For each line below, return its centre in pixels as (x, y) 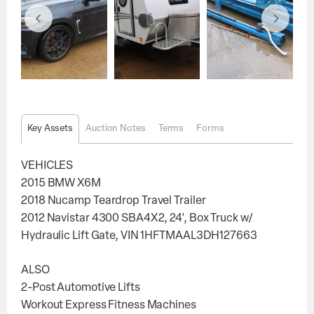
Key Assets (50, 128)
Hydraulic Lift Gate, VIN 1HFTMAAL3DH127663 (139, 236)
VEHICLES (47, 166)
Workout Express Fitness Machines (109, 305)
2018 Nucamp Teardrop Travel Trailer (114, 201)
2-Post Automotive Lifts (81, 288)
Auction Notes (116, 128)
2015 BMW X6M (61, 183)
